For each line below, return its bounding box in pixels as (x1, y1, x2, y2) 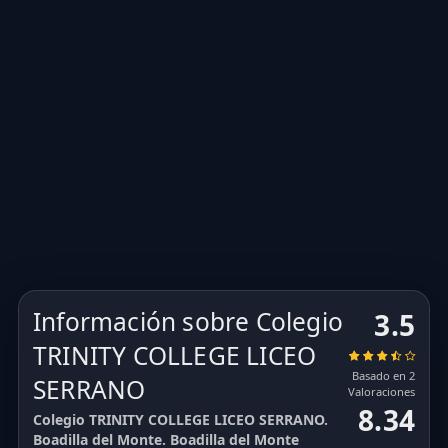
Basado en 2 (352, 368, 415, 384)
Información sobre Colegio (33, 304, 343, 338)
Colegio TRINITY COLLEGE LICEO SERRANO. (33, 410, 328, 430)
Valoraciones (348, 384, 415, 400)
